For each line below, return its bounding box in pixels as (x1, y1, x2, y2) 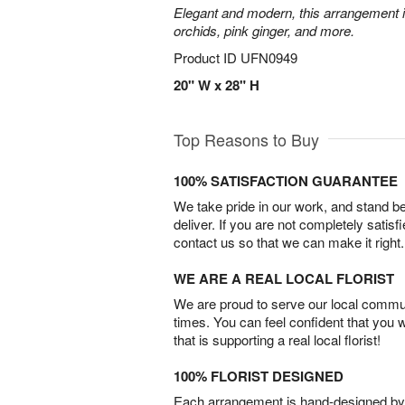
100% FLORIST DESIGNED (174, 366, 344, 386)
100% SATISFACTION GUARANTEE (174, 171, 398, 191)
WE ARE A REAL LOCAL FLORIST (174, 268, 394, 288)
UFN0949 (240, 48, 297, 67)
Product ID (174, 48, 240, 67)
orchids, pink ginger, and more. (174, 21, 354, 40)
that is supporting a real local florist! (174, 330, 381, 349)
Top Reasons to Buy (174, 127, 319, 151)
